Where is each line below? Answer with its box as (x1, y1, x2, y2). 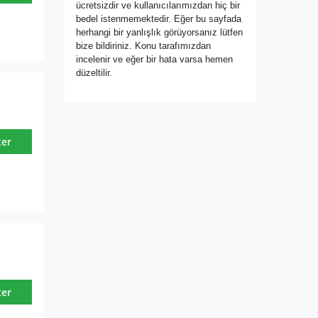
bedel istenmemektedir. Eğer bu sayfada (76, 13, 241, 25)
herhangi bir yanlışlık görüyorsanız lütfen (76, 27, 243, 38)
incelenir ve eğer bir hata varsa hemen (76, 54, 233, 65)
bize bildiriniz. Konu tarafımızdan (76, 40, 211, 52)
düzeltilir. (76, 67, 112, 79)
